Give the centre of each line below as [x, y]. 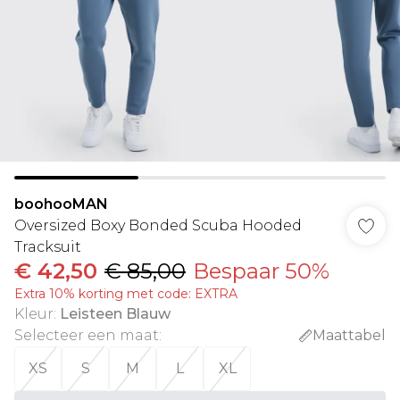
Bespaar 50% [261, 271]
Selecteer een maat [87, 335]
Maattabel [349, 335]
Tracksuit [48, 247]
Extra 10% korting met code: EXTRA [126, 294]
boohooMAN [61, 204]
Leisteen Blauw [115, 314]
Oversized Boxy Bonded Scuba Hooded [158, 225]
